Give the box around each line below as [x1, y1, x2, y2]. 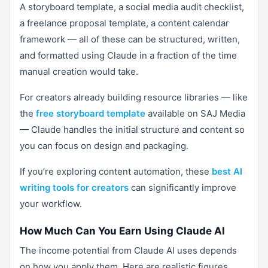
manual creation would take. [20, 65, 138, 77]
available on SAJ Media [145, 107, 245, 119]
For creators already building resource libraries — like [20, 91, 248, 103]
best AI [212, 165, 242, 177]
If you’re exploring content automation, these [20, 165, 212, 177]
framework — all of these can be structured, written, [20, 33, 240, 45]
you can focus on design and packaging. [20, 139, 188, 151]
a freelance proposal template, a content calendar [20, 17, 229, 29]
